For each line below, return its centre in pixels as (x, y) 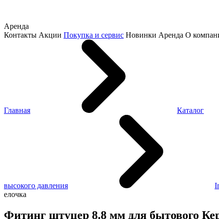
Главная (17, 110)
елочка (15, 195)
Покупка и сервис (94, 35)
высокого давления (36, 186)
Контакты (20, 35)
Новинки (141, 35)
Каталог (190, 110)
